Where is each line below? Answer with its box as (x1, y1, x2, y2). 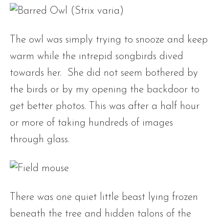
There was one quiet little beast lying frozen (10, 192, 198, 202)
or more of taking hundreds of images (10, 118, 173, 128)
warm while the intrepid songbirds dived (10, 51, 183, 62)
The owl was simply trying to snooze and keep (10, 35, 208, 45)
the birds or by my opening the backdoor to (10, 85, 199, 95)
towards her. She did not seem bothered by (10, 68, 198, 78)
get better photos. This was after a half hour (10, 101, 199, 111)
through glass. (10, 134, 72, 145)
